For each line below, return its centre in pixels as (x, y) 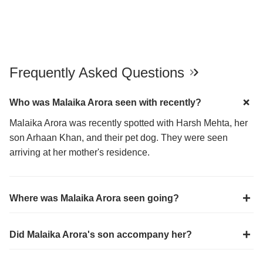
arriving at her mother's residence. (80, 152)
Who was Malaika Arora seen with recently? (105, 102)
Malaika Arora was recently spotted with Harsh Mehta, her (129, 123)
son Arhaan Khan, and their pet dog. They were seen (119, 137)
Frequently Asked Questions (99, 72)
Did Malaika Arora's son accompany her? (101, 234)
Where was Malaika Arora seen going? (94, 198)
